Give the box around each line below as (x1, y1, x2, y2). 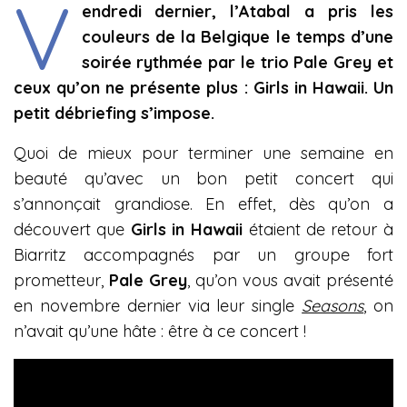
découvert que (14, 219, 131, 240)
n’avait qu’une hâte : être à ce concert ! (14, 321, 307, 342)
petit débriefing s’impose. (14, 103, 215, 124)
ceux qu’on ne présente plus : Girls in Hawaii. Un (14, 77, 393, 98)
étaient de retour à (248, 219, 393, 240)
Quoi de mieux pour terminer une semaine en (14, 143, 393, 164)
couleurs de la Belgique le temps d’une (81, 26, 393, 47)
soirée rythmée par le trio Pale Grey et (81, 52, 393, 73)
